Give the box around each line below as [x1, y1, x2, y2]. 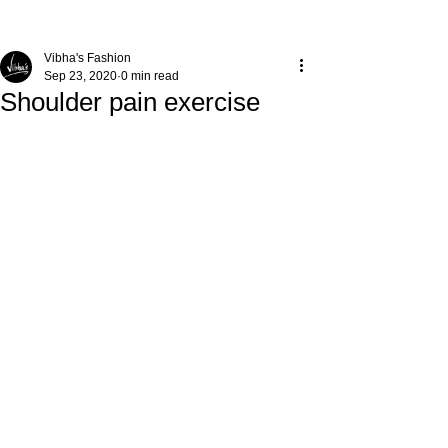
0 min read [121, 69, 179, 83]
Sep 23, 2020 [44, 69, 117, 83]
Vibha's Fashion [44, 51, 131, 65]
